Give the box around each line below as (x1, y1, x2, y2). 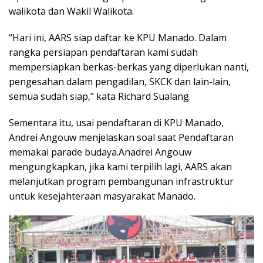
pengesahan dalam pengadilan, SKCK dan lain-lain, (9, 75, 231, 89)
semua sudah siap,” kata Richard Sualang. (9, 90, 191, 103)
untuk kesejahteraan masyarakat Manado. (9, 190, 195, 203)
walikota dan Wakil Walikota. (9, 5, 134, 18)
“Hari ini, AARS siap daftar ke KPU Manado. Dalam (9, 31, 227, 45)
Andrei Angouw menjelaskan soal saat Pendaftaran (9, 131, 234, 144)
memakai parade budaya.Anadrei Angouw (9, 146, 191, 159)
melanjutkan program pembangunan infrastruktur (9, 175, 234, 188)
